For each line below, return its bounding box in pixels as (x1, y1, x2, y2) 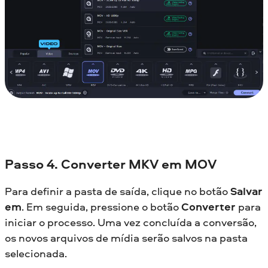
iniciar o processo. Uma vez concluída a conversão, (5, 215, 257, 230)
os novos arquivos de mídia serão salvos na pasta (5, 230, 248, 246)
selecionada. (5, 246, 67, 261)
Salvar (230, 184, 263, 199)
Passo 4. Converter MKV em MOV (5, 154, 217, 173)
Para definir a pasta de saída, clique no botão (5, 184, 230, 199)
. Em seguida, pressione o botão (22, 199, 181, 215)
